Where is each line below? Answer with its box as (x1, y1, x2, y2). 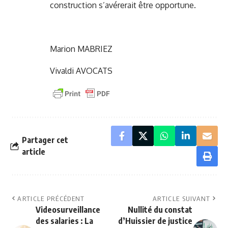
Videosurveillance (36, 205, 100, 215)
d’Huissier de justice (118, 216, 192, 226)
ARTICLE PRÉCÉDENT (17, 194, 85, 203)
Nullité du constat (128, 205, 192, 215)
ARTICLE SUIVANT (153, 194, 211, 203)
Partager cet (22, 135, 68, 146)
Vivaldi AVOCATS (50, 66, 112, 76)
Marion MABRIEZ (50, 44, 112, 54)
